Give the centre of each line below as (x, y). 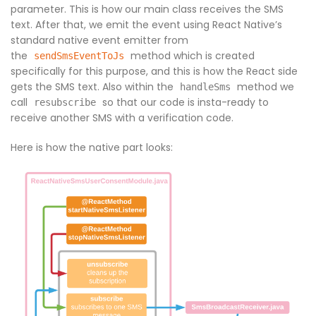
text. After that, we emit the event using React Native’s (146, 25)
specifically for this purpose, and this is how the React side (154, 72)
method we (264, 87)
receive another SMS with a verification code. (122, 118)
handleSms (205, 87)
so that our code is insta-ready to (184, 103)
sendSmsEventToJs (79, 56)
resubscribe (65, 103)
